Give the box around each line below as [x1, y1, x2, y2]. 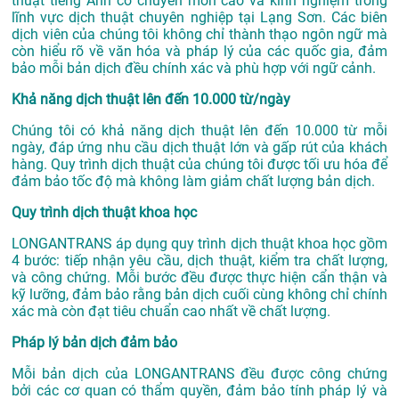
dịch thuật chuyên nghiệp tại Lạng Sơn [69, 9, 322, 27]
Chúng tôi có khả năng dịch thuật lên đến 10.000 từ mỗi [12, 122, 387, 140]
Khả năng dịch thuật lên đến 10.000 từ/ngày [12, 91, 290, 109]
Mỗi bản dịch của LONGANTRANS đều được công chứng [12, 365, 387, 383]
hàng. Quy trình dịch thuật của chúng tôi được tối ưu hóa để [12, 156, 387, 174]
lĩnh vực [12, 9, 69, 27]
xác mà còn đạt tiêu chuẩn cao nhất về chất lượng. [12, 303, 330, 321]
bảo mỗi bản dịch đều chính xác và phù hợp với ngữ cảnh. [12, 60, 376, 77]
